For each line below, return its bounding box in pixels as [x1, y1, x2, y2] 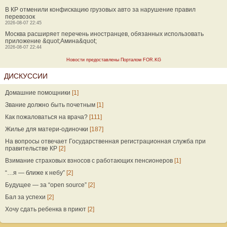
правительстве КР [5, 145, 57, 152]
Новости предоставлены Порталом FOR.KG [66, 57, 161, 62]
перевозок [5, 13, 35, 20]
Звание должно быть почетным [5, 101, 95, 108]
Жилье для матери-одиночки [5, 126, 88, 133]
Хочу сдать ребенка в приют [5, 206, 86, 213]
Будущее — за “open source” [5, 181, 87, 188]
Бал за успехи [5, 194, 46, 201]
